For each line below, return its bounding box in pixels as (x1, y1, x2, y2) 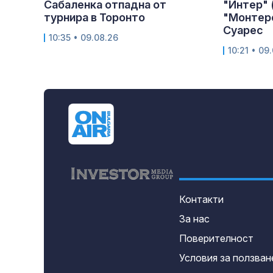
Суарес (223, 24, 263, 37)
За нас (179, 213, 210, 225)
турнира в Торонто (44, 11, 145, 24)
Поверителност (179, 232, 254, 245)
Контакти (179, 193, 224, 206)
